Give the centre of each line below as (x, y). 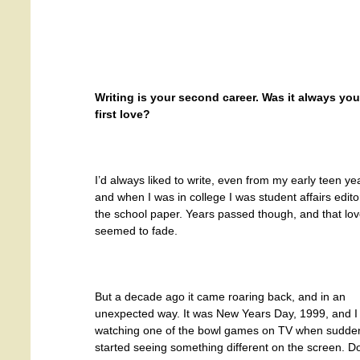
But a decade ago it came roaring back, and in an (220, 297)
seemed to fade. (136, 231)
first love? (123, 114)
